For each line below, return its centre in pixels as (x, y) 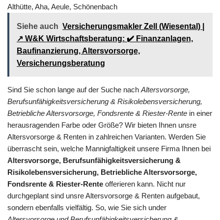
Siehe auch (38, 26)
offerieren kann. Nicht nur (144, 184)
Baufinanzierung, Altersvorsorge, (78, 51)
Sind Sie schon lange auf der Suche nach (74, 89)
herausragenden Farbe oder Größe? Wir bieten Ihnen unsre (102, 125)
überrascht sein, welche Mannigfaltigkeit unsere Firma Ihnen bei (109, 148)
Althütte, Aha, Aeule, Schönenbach (62, 6)
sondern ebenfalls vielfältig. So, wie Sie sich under (87, 207)
